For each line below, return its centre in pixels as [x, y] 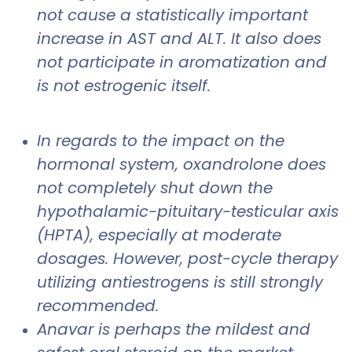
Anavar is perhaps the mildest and [174, 329]
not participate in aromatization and [182, 62]
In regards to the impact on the [161, 140]
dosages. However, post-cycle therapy [187, 258]
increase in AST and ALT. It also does [179, 38]
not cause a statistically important [172, 15]
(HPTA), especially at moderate [159, 235]
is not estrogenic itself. [126, 85]
